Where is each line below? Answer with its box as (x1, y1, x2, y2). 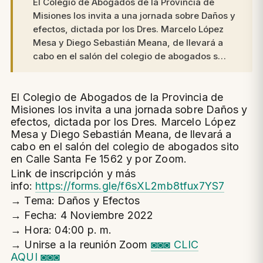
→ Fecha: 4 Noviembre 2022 (11, 208, 157, 221)
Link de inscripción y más (11, 167, 136, 180)
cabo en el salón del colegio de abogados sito (11, 140, 240, 153)
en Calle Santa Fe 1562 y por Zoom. (11, 152, 187, 165)
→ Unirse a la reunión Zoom (11, 238, 151, 251)
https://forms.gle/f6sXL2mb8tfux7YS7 (35, 179, 225, 192)
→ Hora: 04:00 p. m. (11, 223, 115, 236)
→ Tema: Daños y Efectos (11, 194, 140, 207)
